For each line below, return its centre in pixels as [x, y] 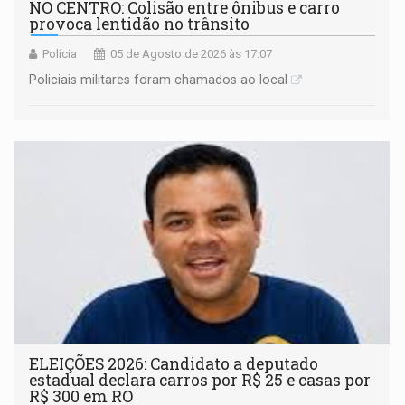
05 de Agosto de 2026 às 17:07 [192, 54]
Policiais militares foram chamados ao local [159, 80]
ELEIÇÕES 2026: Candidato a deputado [174, 364]
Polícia [60, 54]
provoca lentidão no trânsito [140, 24]
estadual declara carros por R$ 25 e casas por [200, 381]
